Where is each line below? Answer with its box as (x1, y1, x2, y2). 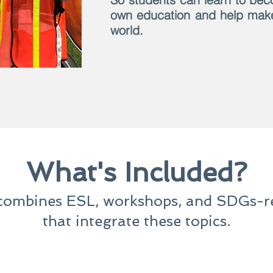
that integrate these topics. (43, 212, 230, 230)
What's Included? (26, 157, 247, 188)
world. (110, 23, 143, 38)
